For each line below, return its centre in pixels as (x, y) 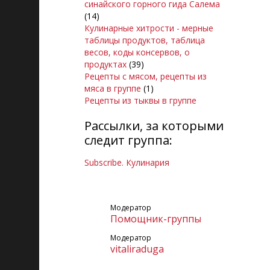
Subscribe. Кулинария (127, 162)
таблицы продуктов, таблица (145, 40)
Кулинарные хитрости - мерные (149, 28)
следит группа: (128, 140)
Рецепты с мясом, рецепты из (146, 76)
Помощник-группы (156, 219)
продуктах (105, 64)
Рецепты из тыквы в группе (140, 100)
